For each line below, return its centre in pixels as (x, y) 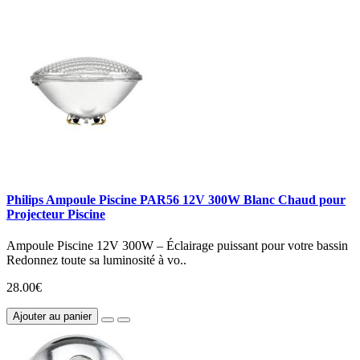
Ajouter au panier (52, 316)
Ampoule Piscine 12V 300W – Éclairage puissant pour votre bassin (177, 245)
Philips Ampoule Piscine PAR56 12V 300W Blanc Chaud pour (176, 199)
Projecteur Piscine (56, 214)
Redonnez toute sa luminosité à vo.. (96, 260)
